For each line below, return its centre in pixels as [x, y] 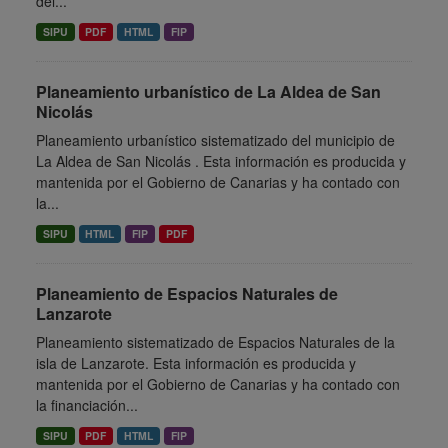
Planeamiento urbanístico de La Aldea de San [208, 91]
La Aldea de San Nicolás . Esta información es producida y [221, 161]
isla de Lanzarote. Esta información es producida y [196, 363]
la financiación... [87, 405]
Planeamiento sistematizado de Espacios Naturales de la [215, 342]
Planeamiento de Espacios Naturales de [187, 293]
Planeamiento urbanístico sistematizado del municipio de [215, 140]
